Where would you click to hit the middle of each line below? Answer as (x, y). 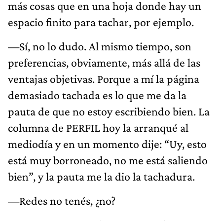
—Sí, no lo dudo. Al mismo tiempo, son (100, 46)
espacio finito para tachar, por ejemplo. (101, 22)
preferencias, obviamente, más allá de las (104, 62)
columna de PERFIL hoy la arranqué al (98, 127)
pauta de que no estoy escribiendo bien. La (109, 111)
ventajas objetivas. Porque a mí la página (104, 78)
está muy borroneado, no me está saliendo (108, 160)
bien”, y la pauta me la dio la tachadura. (101, 176)
